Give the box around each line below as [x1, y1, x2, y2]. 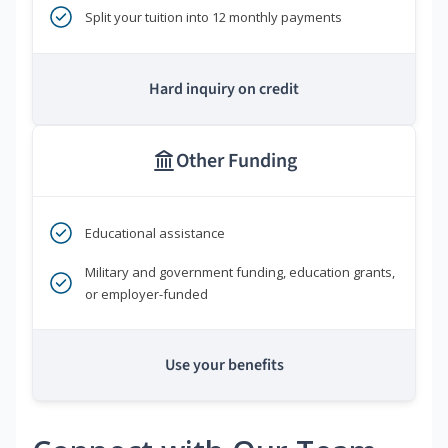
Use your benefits [164, 354, 284, 377]
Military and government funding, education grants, [85, 263, 395, 282]
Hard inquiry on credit [149, 78, 299, 101]
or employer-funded [85, 285, 208, 304]
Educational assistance [85, 224, 225, 243]
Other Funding [175, 147, 297, 176]
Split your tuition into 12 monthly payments [85, 8, 342, 27]
